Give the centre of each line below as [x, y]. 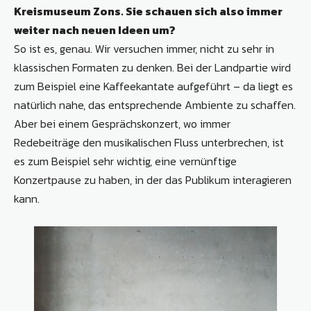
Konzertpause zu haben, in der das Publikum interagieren [153, 180]
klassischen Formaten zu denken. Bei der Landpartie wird [152, 68]
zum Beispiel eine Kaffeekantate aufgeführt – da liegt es [153, 86]
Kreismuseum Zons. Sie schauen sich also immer [148, 11]
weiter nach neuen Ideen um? [95, 30]
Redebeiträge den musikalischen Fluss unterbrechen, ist [149, 143]
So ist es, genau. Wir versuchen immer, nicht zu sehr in [144, 49]
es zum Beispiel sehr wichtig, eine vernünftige [125, 161]
